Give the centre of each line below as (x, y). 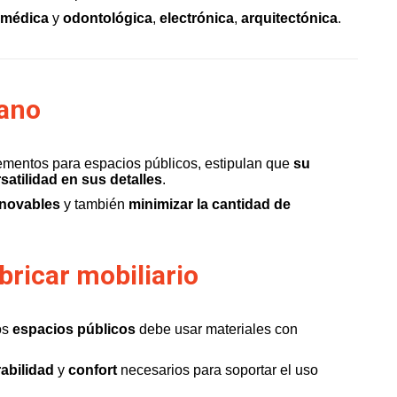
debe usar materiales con (217, 329)
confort (94, 370)
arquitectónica (289, 18)
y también (94, 204)
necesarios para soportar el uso (219, 370)
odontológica (108, 18)
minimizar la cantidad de (208, 204)
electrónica (197, 18)
